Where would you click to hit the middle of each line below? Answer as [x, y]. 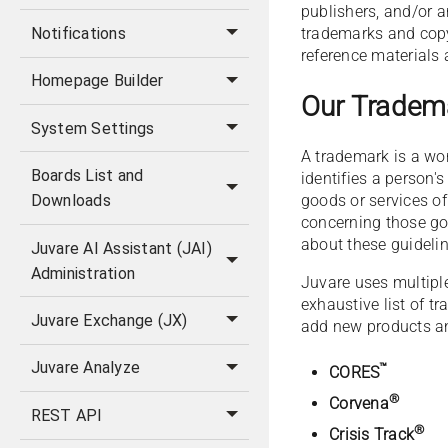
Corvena [359, 404]
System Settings [92, 128]
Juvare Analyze [85, 368]
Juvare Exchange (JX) [109, 320]
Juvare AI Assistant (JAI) [121, 248]
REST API [66, 415]
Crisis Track [372, 435]
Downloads [70, 201]
